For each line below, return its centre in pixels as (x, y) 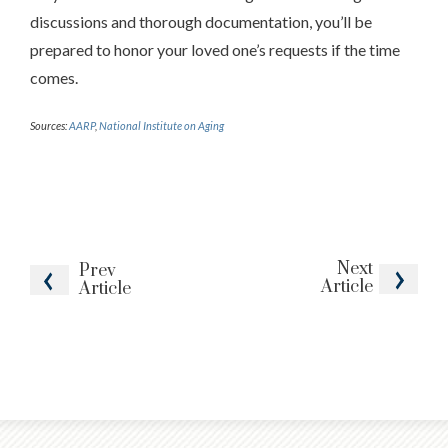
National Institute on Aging (161, 125)
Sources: (49, 125)
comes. (54, 77)
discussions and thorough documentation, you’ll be (201, 21)
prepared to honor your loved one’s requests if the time (215, 49)
